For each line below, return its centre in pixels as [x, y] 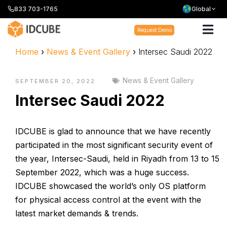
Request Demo [154, 30]
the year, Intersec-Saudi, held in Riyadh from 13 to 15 [117, 159]
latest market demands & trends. [77, 213]
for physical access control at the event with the [108, 200]
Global [201, 9]
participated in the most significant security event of [114, 145]
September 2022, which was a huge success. [102, 172]
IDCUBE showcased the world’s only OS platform [110, 186]
